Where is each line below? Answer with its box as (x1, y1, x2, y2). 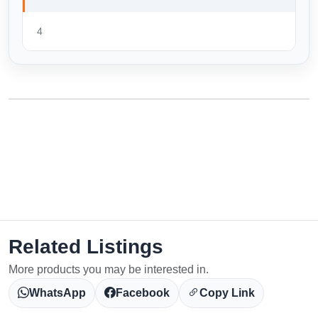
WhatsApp (29, 286, 86, 299)
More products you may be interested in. (9, 263, 209, 275)
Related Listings (9, 235, 163, 258)
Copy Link (199, 286, 255, 299)
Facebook (116, 286, 170, 299)
